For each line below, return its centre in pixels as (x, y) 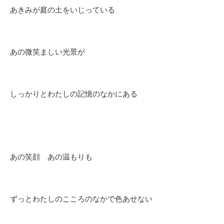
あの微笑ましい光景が (47, 52)
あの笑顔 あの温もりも (51, 157)
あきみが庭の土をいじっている (62, 10)
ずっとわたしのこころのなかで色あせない (81, 199)
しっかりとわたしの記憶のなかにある (74, 94)
